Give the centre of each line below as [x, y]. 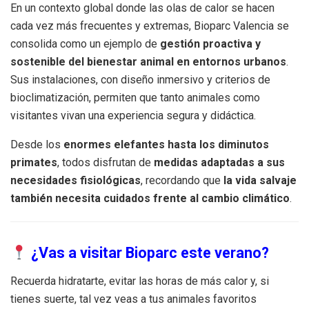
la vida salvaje [260, 181]
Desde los [37, 145]
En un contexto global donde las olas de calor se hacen [142, 8]
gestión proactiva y [210, 44]
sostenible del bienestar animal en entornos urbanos [148, 62]
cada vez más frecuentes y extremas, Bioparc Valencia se [150, 26]
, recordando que [182, 181]
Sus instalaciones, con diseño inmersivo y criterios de [140, 80]
